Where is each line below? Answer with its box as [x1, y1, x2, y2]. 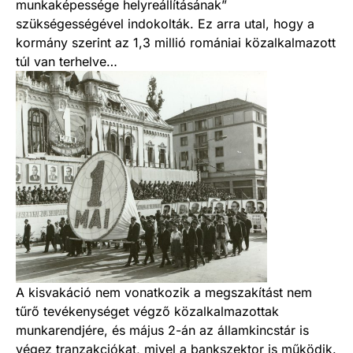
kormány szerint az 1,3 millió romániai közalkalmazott [16, 34, 336, 50]
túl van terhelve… [16, 53, 117, 69]
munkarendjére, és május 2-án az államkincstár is [16, 321, 309, 338]
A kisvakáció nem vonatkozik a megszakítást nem [16, 284, 312, 300]
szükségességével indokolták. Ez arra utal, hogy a [16, 15, 314, 32]
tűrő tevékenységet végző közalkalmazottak [16, 303, 279, 319]
